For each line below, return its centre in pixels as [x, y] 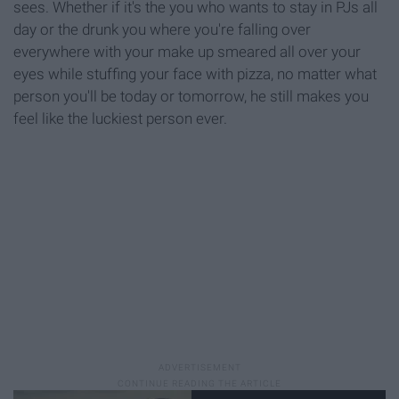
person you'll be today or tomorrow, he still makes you [191, 97]
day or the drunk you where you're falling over [162, 30]
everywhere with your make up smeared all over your [187, 52]
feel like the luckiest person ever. [120, 119]
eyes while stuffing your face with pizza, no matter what [195, 74]
